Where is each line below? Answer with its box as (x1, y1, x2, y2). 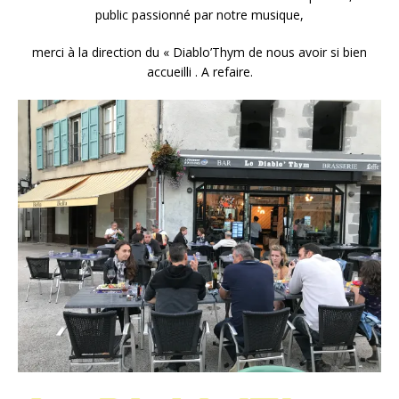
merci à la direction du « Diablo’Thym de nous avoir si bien (32, 44, 367, 61)
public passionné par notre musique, (95, 6, 304, 24)
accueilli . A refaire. (146, 63, 253, 81)
